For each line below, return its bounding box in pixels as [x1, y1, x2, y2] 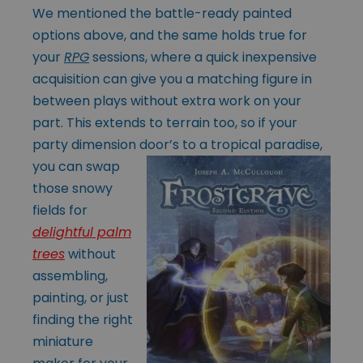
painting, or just [32, 288, 129, 307]
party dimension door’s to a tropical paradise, [32, 135, 322, 154]
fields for [32, 200, 88, 220]
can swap [55, 156, 120, 176]
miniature [32, 331, 93, 351]
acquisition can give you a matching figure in [32, 69, 312, 88]
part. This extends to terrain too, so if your [32, 113, 297, 132]
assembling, [32, 266, 108, 285]
